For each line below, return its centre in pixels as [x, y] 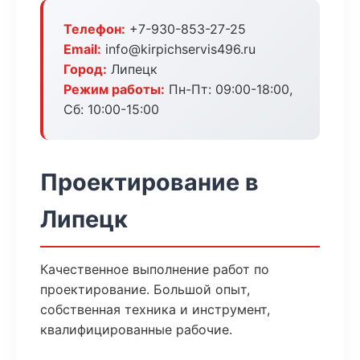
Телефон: [94, 29]
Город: [85, 69]
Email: [82, 49]
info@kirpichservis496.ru [178, 49]
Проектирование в [149, 182]
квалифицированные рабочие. [136, 329]
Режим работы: [114, 89]
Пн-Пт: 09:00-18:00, [229, 89]
